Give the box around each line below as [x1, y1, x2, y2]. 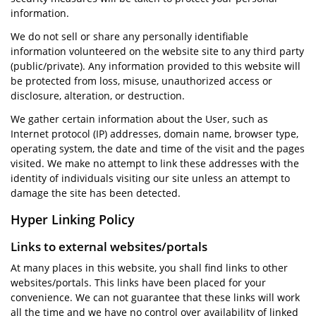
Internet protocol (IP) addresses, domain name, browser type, [11, 127, 298, 140]
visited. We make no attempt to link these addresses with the [11, 157, 299, 170]
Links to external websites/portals [11, 238, 207, 255]
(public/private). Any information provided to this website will [11, 59, 300, 73]
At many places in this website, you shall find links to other [11, 261, 288, 274]
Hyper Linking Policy [11, 211, 135, 228]
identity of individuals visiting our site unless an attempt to [11, 171, 290, 185]
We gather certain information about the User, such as [11, 112, 268, 126]
